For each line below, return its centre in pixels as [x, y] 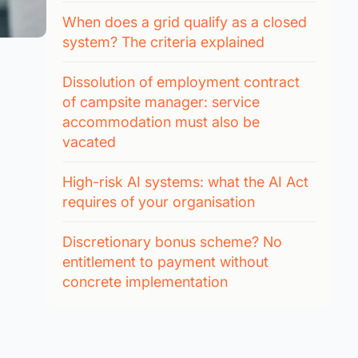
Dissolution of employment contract [181, 82]
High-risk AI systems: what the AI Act [185, 181]
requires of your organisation [158, 201]
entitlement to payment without [165, 261]
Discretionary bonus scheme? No [172, 241]
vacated [89, 141]
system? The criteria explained [163, 42]
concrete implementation [145, 281]
